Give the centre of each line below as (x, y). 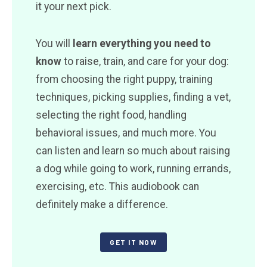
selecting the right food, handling (111, 115)
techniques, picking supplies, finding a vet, (133, 97)
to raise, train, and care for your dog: (145, 61)
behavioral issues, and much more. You (126, 133)
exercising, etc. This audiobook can (117, 186)
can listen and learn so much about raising (133, 150)
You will (54, 43)
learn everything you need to (142, 43)
